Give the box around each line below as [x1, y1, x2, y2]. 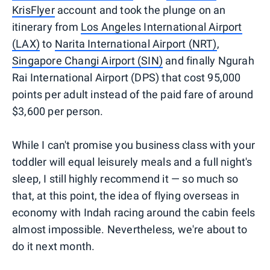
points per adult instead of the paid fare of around [12, 87, 254, 101]
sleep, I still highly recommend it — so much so [12, 172, 239, 185]
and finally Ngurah [163, 54, 254, 67]
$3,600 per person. [12, 104, 104, 118]
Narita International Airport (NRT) [54, 37, 217, 50]
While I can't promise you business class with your [12, 138, 256, 151]
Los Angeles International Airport [81, 20, 242, 33]
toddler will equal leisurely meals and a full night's [12, 155, 253, 168]
